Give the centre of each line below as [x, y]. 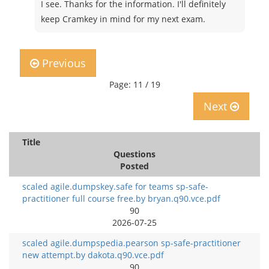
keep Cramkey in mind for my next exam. [123, 19]
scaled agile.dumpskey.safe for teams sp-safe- [115, 186]
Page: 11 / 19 [134, 84]
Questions [134, 154]
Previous [62, 63]
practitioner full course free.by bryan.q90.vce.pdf [121, 198]
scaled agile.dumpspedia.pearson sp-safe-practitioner [131, 243]
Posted [134, 166]
